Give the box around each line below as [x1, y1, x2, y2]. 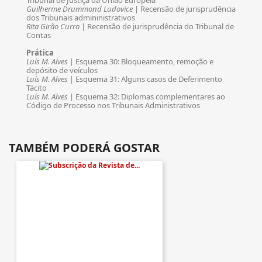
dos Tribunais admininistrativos [26, 12, 135, 23]
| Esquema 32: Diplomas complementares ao [68, 91, 225, 102]
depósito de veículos [26, 65, 98, 75]
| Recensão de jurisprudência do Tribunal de [80, 21, 234, 32]
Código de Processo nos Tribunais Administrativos [26, 100, 200, 111]
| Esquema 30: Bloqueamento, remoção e [68, 56, 213, 67]
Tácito [26, 82, 47, 93]
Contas [26, 30, 51, 40]
